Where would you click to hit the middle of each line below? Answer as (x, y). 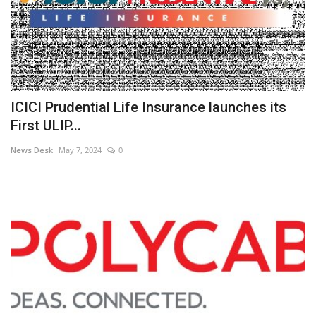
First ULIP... (46, 125)
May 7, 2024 (80, 150)
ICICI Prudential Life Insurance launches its (148, 107)
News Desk (32, 150)
